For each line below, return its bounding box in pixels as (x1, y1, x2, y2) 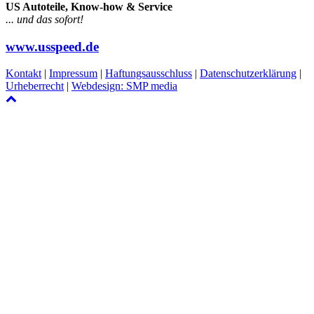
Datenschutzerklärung (200, 67, 296, 80)
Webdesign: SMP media (71, 80, 177, 93)
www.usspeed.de (6, 39, 99, 54)
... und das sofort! (6, 13, 83, 25)
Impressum (49, 67, 97, 80)
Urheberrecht (6, 80, 64, 93)
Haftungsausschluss (105, 67, 192, 80)
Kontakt (6, 67, 41, 80)
